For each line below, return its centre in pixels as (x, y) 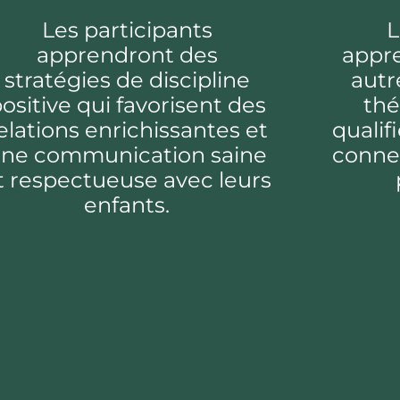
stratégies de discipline (127, 80)
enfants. (127, 205)
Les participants (127, 30)
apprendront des (127, 55)
